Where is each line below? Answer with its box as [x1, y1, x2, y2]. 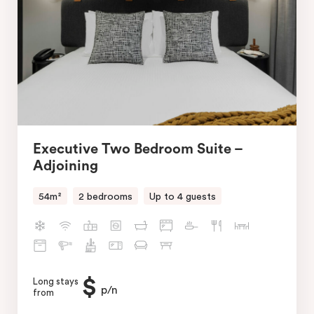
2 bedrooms [78, 191, 132, 202]
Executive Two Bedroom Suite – [33, 142, 243, 156]
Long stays [33, 277, 78, 287]
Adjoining [33, 158, 98, 173]
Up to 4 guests [149, 191, 216, 202]
